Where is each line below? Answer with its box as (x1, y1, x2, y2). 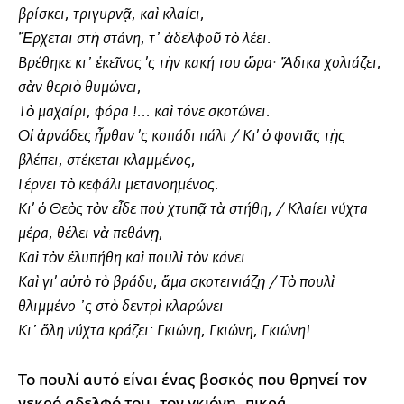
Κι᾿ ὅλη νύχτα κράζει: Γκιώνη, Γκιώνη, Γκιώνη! (18, 323, 310, 339)
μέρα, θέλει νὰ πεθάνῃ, (18, 225, 163, 242)
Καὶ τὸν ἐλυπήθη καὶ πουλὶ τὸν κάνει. (18, 250, 250, 266)
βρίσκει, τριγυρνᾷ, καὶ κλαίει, (18, 6, 205, 23)
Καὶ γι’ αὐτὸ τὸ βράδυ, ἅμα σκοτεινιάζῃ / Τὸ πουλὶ (18, 274, 335, 290)
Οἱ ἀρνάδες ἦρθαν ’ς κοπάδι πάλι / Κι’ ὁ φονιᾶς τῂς (18, 128, 345, 144)
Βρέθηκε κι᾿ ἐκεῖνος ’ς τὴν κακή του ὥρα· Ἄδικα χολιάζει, (18, 55, 381, 71)
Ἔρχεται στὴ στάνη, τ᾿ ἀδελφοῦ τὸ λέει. (18, 31, 271, 47)
